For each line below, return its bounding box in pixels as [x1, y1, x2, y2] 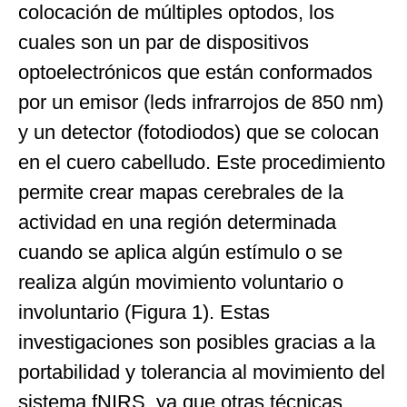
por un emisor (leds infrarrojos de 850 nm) [18, 90, 383, 114]
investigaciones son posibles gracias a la [18, 330, 375, 353]
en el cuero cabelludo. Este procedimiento [18, 150, 385, 174]
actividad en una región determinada [18, 210, 336, 233]
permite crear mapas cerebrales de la [18, 180, 343, 203]
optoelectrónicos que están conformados [18, 60, 372, 84]
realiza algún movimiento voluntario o [18, 270, 343, 293]
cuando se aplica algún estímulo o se [18, 240, 342, 263]
